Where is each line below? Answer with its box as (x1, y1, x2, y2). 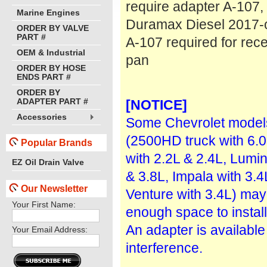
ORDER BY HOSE (17, 64, 86, 73)
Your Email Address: (12, 225, 88, 234)
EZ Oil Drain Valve (12, 158, 84, 167)
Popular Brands (21, 137, 92, 148)
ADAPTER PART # (17, 97, 88, 106)
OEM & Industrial (17, 48, 85, 57)
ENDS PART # (17, 73, 71, 82)
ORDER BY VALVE (17, 24, 89, 33)
